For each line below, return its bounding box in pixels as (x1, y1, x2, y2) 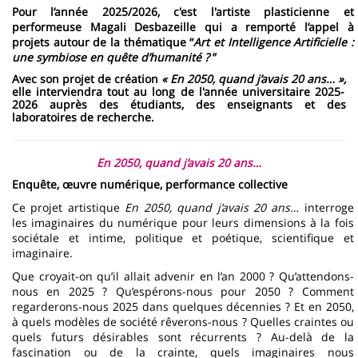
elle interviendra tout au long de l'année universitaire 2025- (12, 84, 344, 100)
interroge (299, 200, 354, 216)
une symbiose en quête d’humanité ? (12, 50, 213, 66)
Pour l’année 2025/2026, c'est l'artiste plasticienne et (12, 4, 354, 20)
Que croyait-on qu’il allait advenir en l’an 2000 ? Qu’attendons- (12, 268, 354, 284)
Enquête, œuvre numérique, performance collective (12, 177, 291, 193)
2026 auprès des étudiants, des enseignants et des (12, 97, 346, 113)
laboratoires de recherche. (12, 109, 154, 125)
